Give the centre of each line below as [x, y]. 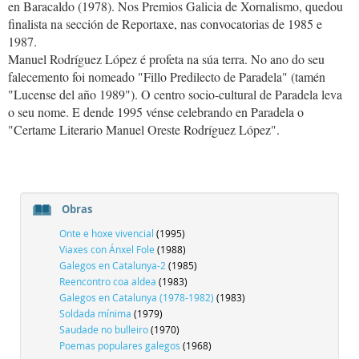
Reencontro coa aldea [109, 281]
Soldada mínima [97, 313]
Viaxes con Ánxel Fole [108, 249]
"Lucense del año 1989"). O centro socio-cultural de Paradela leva [175, 94]
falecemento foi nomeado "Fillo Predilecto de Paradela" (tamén [167, 77]
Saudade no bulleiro [105, 329]
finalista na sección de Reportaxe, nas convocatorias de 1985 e [165, 24]
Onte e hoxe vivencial [108, 233]
